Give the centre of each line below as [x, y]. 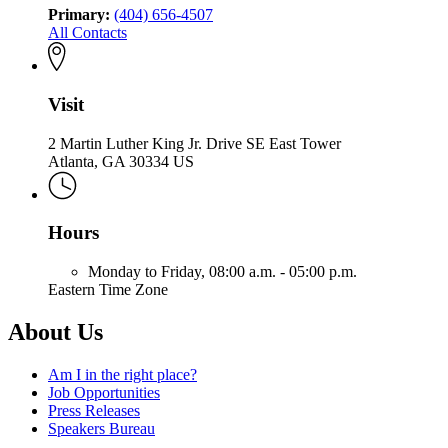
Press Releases [94, 410]
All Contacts [87, 33]
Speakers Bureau [101, 428]
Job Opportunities [104, 392]
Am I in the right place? [122, 374]
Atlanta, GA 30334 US [121, 161]
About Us [55, 331]
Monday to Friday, [148, 272]
